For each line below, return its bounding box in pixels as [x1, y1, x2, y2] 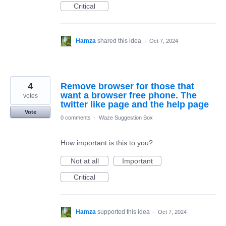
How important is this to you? [61, 139, 153, 147]
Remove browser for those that [61, 81, 194, 91]
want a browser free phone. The [61, 90, 197, 100]
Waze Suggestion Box [99, 115, 153, 121]
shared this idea [97, 37, 143, 44]
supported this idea [97, 208, 151, 215]
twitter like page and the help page [61, 99, 209, 109]
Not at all [70, 157, 99, 165]
